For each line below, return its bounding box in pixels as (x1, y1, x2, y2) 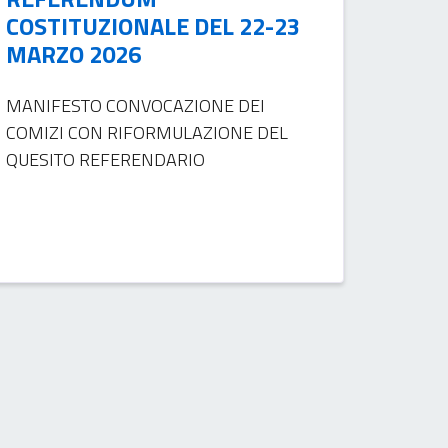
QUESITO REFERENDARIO (6, 145, 206, 173)
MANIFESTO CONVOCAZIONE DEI (6, 91, 266, 119)
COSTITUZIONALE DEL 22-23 (6, 7, 301, 44)
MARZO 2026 (6, 35, 142, 72)
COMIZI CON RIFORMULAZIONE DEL (6, 118, 289, 146)
